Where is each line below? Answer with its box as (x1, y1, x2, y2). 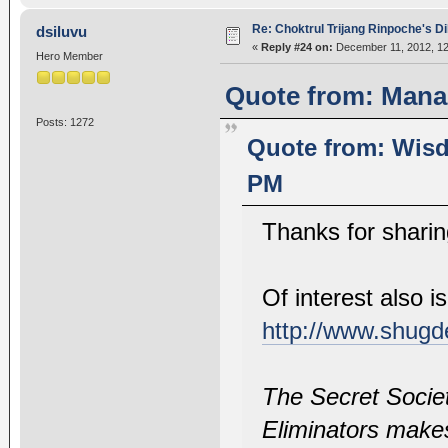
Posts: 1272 (35, 116, 94, 129)
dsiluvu (36, 22, 88, 40)
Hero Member (35, 49, 103, 62)
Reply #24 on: (260, 40, 333, 53)
